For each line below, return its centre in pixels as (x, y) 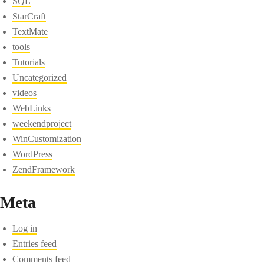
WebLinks (32, 108)
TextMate (30, 31)
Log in (25, 228)
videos (25, 93)
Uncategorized (40, 77)
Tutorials (29, 62)
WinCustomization (47, 138)
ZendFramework (44, 169)
